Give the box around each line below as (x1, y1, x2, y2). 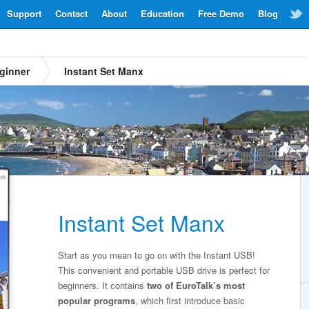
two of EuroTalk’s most (147, 279, 245, 292)
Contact (55, 7, 88, 20)
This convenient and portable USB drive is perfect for (58, 263, 270, 277)
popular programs (58, 294, 135, 307)
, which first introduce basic (135, 294, 245, 307)
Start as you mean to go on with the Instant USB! (58, 248, 255, 261)
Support (7, 7, 41, 20)
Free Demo (198, 7, 244, 20)
